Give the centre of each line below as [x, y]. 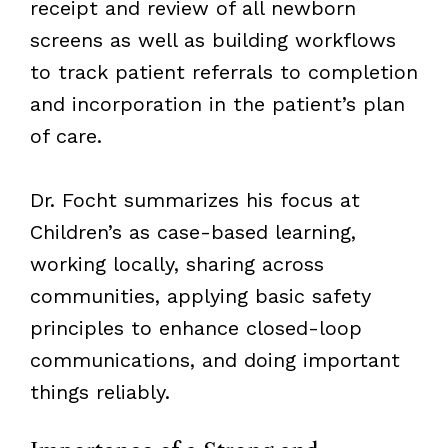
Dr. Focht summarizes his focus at [194, 199]
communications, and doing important [214, 359]
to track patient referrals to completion [223, 71]
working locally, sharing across [176, 263]
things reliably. [99, 391]
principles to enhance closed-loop [195, 327]
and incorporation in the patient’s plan [217, 103]
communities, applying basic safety [200, 295]
